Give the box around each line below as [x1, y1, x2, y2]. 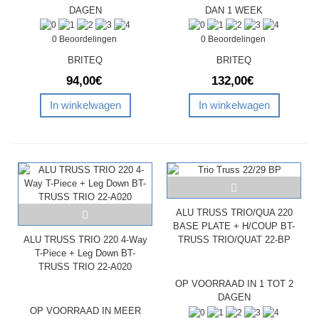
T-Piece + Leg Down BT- [35, 248, 135, 259]
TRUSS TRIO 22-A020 [38, 261, 132, 273]
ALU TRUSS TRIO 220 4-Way [23, 234, 147, 246]
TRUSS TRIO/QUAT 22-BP [177, 234, 291, 246]
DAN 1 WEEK [205, 4, 263, 16]
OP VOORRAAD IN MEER [29, 305, 141, 317]
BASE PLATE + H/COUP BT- [173, 221, 295, 232]
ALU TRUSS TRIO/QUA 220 [175, 207, 293, 219]
